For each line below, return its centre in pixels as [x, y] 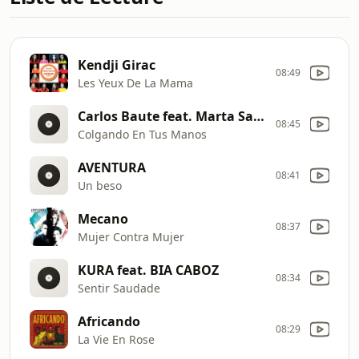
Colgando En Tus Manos [142, 134]
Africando [109, 321]
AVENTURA [112, 167]
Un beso [100, 185]
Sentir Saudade [119, 288]
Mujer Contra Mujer [131, 236]
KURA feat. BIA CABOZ [148, 270]
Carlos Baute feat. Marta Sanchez [259, 116]
